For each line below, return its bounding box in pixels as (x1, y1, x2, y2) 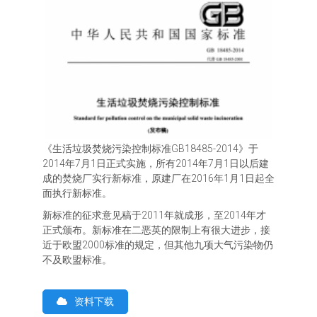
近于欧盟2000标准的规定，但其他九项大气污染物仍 (42, 239, 273, 251)
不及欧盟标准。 (42, 254, 112, 266)
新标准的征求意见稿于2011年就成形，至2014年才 (42, 209, 266, 221)
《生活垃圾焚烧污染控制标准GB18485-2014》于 (42, 143, 258, 155)
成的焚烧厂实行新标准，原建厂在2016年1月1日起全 (42, 173, 275, 185)
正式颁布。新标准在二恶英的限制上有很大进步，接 (42, 224, 270, 236)
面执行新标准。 (42, 188, 112, 200)
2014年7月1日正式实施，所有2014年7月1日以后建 (42, 158, 269, 170)
